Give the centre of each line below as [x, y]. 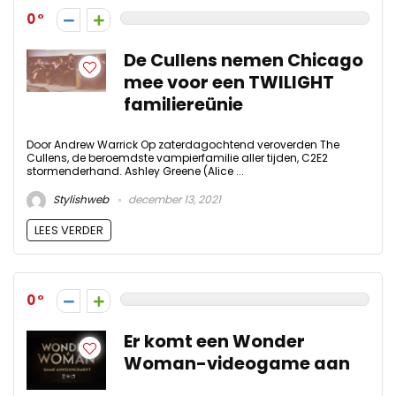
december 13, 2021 [173, 199]
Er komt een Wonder [214, 341]
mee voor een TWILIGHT [229, 82]
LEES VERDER [69, 230]
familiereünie [183, 104]
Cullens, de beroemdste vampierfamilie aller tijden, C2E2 [177, 157]
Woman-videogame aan [237, 363]
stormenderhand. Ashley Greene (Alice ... [135, 171]
